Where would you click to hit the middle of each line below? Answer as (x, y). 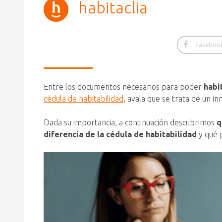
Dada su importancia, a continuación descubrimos (130, 122)
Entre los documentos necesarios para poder (124, 87)
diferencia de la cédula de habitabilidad (120, 134)
